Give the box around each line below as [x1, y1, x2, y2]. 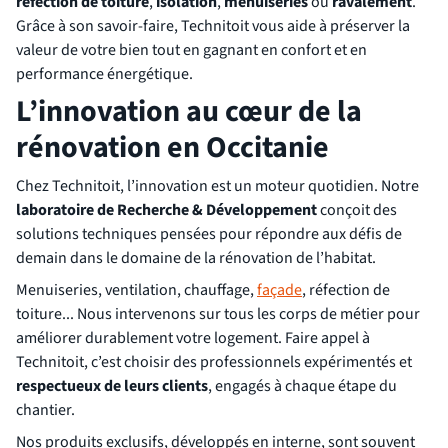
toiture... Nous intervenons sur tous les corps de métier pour [16, 303, 420, 325]
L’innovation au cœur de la [16, 90, 362, 133]
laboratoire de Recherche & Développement [16, 199, 317, 221]
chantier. [16, 399, 75, 421]
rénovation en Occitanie [16, 126, 329, 169]
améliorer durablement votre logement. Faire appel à [16, 327, 370, 349]
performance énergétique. [16, 63, 193, 85]
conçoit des [317, 199, 397, 221]
